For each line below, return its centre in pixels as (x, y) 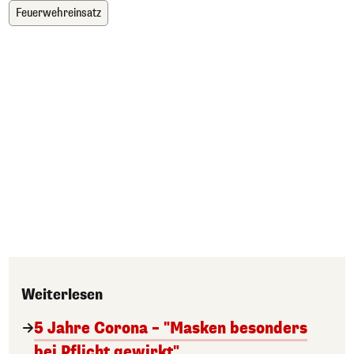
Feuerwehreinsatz (58, 13)
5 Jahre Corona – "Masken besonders (171, 328)
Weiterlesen (62, 295)
